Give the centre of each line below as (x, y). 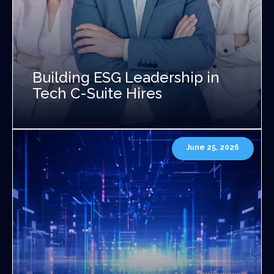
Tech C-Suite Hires (97, 93)
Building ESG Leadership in (126, 77)
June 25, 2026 (213, 148)
